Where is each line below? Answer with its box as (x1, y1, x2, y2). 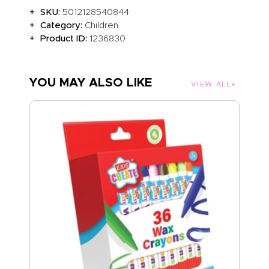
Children (85, 20, 119, 31)
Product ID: (40, 32, 90, 44)
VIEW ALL (191, 80, 231, 89)
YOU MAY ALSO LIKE (29, 74, 152, 91)
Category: (40, 19, 85, 31)
